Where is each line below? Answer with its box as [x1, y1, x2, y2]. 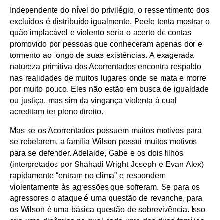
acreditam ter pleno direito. [10, 108, 104, 116]
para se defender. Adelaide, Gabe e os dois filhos [10, 149, 184, 158]
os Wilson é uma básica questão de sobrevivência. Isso [10, 205, 206, 214]
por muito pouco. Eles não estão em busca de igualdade [10, 85, 209, 94]
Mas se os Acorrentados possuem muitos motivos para [10, 126, 202, 135]
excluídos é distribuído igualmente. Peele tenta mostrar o [10, 17, 210, 26]
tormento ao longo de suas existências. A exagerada [10, 51, 194, 60]
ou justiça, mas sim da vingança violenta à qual [10, 96, 177, 105]
